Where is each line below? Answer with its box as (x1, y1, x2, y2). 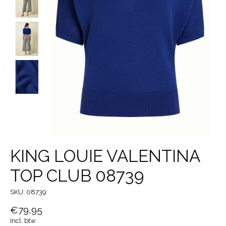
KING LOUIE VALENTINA (10, 146, 200, 166)
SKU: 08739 (10, 188, 46, 196)
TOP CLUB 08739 (10, 166, 144, 186)
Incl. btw (10, 216, 36, 224)
